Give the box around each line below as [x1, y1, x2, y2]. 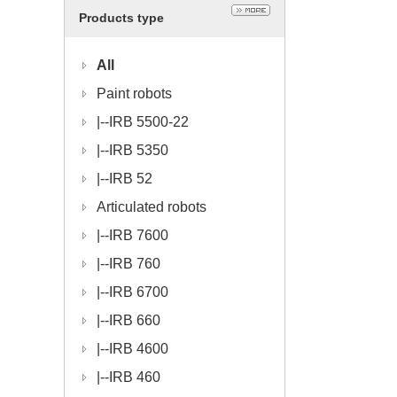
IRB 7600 [109, 228, 168, 243]
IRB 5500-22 [109, 114, 189, 129]
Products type [79, 11, 164, 25]
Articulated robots [97, 199, 206, 214]
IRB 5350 [109, 143, 168, 158]
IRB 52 [109, 171, 152, 186]
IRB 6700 [109, 284, 168, 300]
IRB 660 [109, 313, 160, 328]
